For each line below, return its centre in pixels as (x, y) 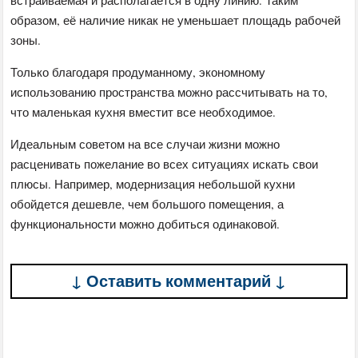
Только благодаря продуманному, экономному (138, 72)
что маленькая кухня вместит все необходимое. (143, 111)
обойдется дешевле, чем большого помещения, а (147, 203)
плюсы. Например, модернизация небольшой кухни (153, 183)
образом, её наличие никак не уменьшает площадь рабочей (176, 20)
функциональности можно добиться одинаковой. (145, 223)
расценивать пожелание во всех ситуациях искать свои (165, 163)
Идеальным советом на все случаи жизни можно (145, 143)
